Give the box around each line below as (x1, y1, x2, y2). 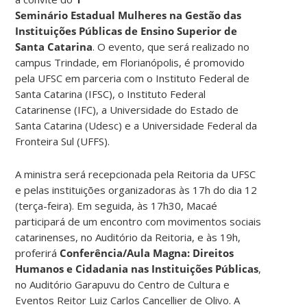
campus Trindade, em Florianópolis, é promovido (15, 55, 245, 69)
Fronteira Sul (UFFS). (15, 134, 110, 148)
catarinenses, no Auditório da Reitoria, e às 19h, (15, 230, 241, 244)
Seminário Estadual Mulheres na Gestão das (15, 8, 242, 22)
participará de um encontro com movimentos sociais (15, 214, 262, 228)
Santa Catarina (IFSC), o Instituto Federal (15, 86, 206, 101)
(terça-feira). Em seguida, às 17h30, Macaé (15, 198, 218, 212)
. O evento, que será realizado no (93, 39, 250, 53)
